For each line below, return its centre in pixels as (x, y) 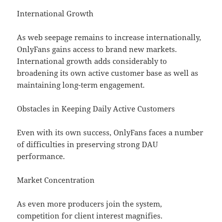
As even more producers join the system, (90, 204)
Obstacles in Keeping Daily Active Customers (96, 109)
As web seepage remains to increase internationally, (109, 37)
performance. (41, 156)
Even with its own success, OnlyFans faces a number (110, 133)
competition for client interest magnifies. (90, 216)
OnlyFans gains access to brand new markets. (97, 49)
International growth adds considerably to (92, 61)
